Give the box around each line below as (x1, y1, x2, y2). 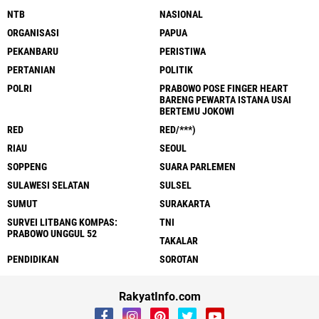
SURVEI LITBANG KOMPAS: (7, 216, 117, 228)
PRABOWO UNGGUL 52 (7, 228, 97, 239)
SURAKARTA (159, 198, 210, 209)
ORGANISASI (7, 27, 59, 38)
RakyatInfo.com (118, 290, 201, 303)
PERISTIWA (159, 46, 206, 57)
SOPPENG (7, 161, 47, 172)
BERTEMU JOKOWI (159, 105, 234, 117)
